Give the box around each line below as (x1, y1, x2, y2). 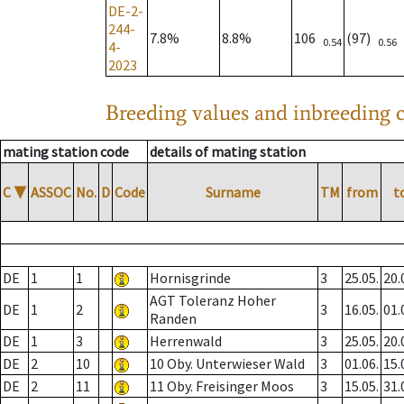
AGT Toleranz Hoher (150, 291, 276, 310)
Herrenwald (150, 332, 222, 351)
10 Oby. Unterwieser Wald (150, 354, 305, 373)
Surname (205, 183, 261, 202)
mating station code (3, 142, 129, 161)
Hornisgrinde (150, 269, 231, 288)
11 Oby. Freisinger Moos (150, 377, 294, 396)
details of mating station (150, 142, 306, 161)
